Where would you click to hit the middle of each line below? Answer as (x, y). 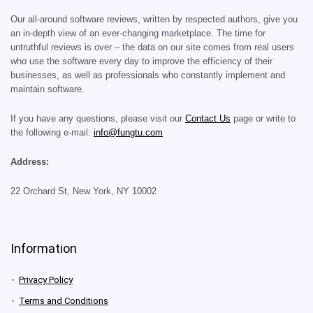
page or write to (263, 118)
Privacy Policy (46, 279)
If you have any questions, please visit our (98, 118)
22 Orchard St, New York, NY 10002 (83, 191)
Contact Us (208, 118)
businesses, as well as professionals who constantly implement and (148, 75)
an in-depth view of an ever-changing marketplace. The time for (138, 33)
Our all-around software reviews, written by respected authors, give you (154, 19)
